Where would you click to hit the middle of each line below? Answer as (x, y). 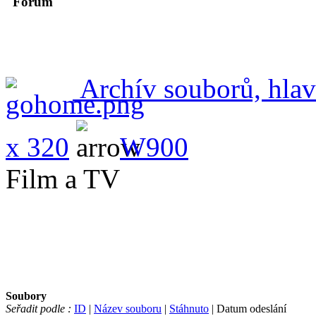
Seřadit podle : (38, 308)
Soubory (26, 296)
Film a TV (63, 178)
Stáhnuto (189, 308)
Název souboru (128, 308)
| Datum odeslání (248, 308)
